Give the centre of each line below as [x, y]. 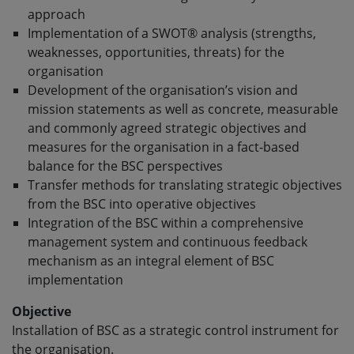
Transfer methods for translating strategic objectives [185, 185]
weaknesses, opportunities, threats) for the [156, 52]
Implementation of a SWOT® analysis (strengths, [172, 33]
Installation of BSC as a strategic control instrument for [175, 330]
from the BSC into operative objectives [142, 203]
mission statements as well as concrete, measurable [183, 109]
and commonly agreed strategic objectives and [167, 128]
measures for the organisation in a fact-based [164, 147]
